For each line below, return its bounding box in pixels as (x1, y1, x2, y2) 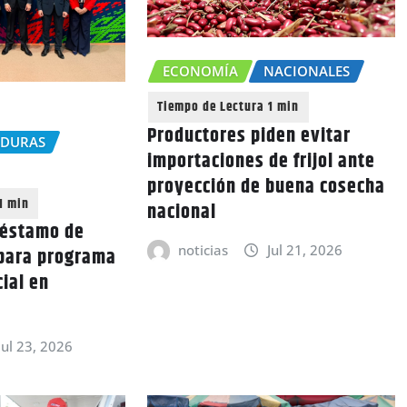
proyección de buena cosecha (146, 171, 385, 203)
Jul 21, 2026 (266, 240, 342, 259)
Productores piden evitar (146, 120, 351, 152)
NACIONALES (263, 62, 350, 81)
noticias (178, 240, 229, 259)
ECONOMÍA (162, 62, 238, 81)
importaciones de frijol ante (146, 145, 375, 177)
